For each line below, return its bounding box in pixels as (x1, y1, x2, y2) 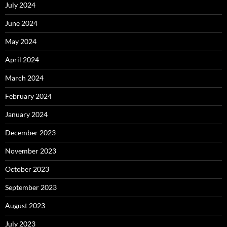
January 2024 (5, 110, 48, 119)
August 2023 (5, 201, 45, 210)
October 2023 (5, 165, 49, 173)
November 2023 (5, 146, 56, 155)
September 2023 (5, 183, 57, 192)
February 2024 (5, 92, 52, 100)
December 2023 (5, 128, 56, 137)
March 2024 (5, 73, 44, 82)
